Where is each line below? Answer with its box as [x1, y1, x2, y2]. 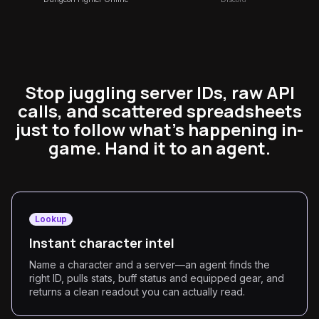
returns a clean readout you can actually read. [29, 286, 245, 298]
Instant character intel [29, 234, 174, 251]
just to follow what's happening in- [16, 117, 303, 141]
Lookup [35, 214, 67, 224]
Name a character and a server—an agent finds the [29, 258, 270, 271]
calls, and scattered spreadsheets [17, 99, 302, 122]
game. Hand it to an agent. [48, 136, 271, 159]
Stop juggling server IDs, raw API [24, 80, 295, 104]
